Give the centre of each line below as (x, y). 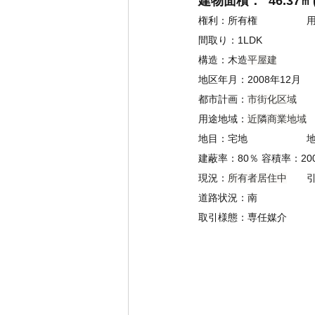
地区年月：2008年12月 (250, 80)
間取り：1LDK (230, 40)
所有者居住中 (257, 178)
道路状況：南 (238, 198)
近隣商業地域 (277, 119)
